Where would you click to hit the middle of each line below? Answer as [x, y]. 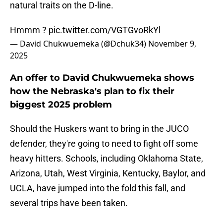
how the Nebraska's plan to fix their [92, 91]
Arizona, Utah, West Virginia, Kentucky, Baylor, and [108, 173]
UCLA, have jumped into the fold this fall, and [98, 188]
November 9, [172, 44]
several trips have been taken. [69, 203]
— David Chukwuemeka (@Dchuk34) [79, 44]
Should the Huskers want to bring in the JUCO [99, 129]
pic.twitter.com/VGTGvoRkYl [105, 30]
